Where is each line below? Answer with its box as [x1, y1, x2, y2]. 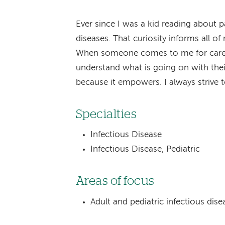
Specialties [75, 107, 137, 121]
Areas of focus [75, 175, 155, 188]
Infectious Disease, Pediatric [90, 145, 200, 154]
